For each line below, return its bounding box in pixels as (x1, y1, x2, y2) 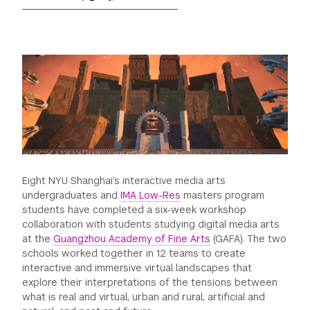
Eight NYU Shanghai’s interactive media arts (22, 174, 226, 187)
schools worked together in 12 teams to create (22, 246, 246, 259)
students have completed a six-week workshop (22, 203, 247, 216)
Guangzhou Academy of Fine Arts (53, 232, 211, 245)
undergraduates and (22, 188, 121, 201)
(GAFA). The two (210, 232, 287, 245)
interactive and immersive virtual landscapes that (22, 261, 253, 274)
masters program (181, 188, 265, 201)
